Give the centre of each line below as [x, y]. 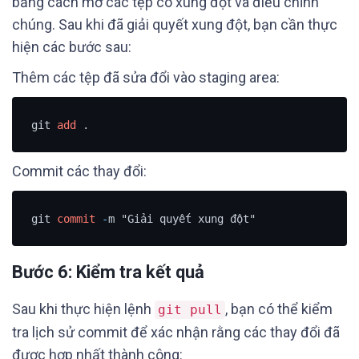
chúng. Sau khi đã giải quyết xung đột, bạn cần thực [175, 24]
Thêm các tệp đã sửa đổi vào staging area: [146, 77]
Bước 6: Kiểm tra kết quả [108, 272]
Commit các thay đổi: [79, 171]
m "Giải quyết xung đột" [182, 218]
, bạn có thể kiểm [279, 309]
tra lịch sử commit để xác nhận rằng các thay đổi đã [176, 332]
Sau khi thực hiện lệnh [83, 309]
